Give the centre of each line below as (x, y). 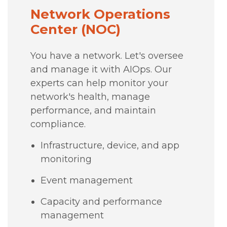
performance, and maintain (93, 110)
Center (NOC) (75, 29)
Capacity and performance (101, 201)
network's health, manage (90, 97)
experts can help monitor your (99, 83)
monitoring (66, 159)
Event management (86, 180)
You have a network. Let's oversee (107, 55)
